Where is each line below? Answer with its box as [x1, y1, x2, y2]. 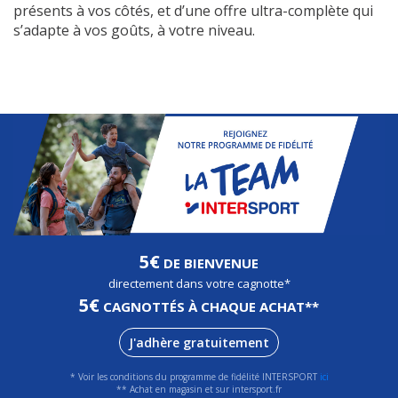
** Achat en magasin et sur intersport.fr [116, 382, 282, 395]
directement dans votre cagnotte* [107, 275, 291, 291]
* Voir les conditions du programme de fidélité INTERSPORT [69, 370, 320, 383]
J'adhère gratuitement [129, 333, 269, 351]
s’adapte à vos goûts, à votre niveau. [13, 20, 255, 40]
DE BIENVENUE [160, 253, 259, 272]
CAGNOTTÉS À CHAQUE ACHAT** [99, 297, 319, 315]
